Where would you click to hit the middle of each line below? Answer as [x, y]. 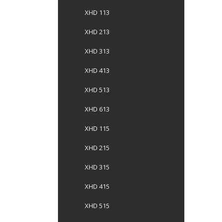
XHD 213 [97, 32]
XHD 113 [97, 12]
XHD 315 [97, 167]
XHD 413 [97, 70]
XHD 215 [97, 148]
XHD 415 [97, 186]
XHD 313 [97, 51]
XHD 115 [97, 128]
